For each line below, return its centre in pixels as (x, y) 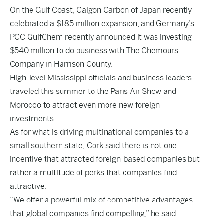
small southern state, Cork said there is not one (93, 146)
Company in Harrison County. (61, 64)
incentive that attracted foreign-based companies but (105, 159)
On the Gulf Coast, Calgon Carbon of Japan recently (101, 10)
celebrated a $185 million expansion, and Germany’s (102, 23)
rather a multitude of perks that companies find (93, 173)
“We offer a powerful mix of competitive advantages (101, 200)
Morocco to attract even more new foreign (85, 105)
